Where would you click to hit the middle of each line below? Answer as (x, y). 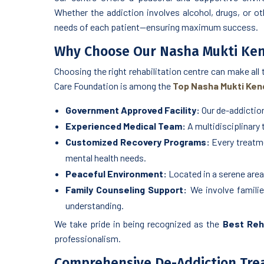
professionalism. (88, 239)
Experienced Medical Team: (126, 126)
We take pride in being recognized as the (138, 224)
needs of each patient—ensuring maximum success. (156, 27)
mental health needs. (106, 158)
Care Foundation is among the (113, 86)
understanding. (95, 206)
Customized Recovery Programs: (138, 142)
